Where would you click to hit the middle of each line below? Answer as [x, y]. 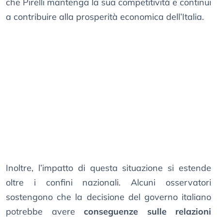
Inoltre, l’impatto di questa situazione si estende [108, 168]
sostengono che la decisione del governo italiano [108, 197]
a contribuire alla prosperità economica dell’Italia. [105, 17]
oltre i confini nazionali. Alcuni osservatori [108, 183]
